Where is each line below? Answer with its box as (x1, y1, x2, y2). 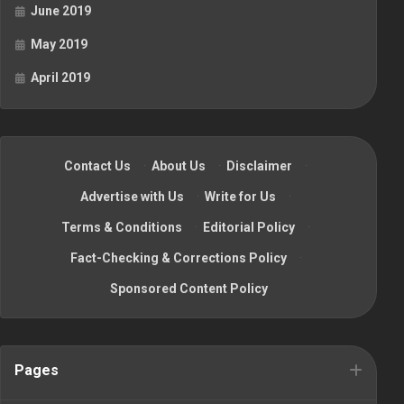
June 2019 (31, 4, 91, 19)
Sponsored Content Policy (109, 281, 268, 297)
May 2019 (31, 37, 87, 52)
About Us (151, 159, 206, 174)
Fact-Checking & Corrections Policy (69, 251, 287, 266)
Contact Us (64, 159, 131, 174)
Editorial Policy (203, 220, 295, 235)
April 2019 (31, 70, 90, 86)
